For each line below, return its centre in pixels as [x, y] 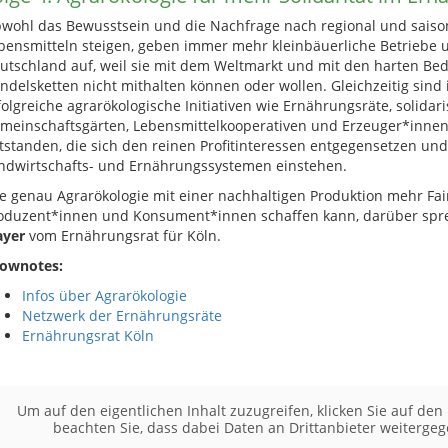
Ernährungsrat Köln [87, 335]
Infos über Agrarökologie [104, 295]
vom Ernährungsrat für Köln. [122, 235]
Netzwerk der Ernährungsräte [121, 315]
